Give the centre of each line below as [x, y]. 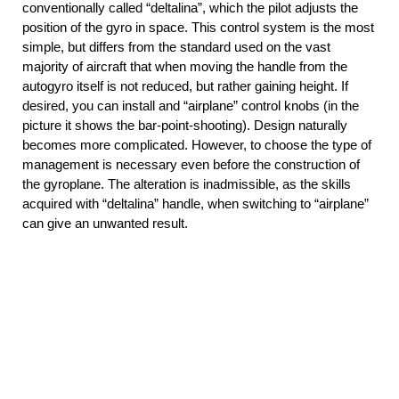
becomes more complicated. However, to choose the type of [197, 145]
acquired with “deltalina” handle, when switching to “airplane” [195, 204]
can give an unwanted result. [105, 224]
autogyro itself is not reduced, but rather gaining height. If [185, 86]
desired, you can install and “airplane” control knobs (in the [191, 106]
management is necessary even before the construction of [191, 165]
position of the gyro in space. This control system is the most [198, 28]
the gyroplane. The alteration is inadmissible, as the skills [187, 184]
